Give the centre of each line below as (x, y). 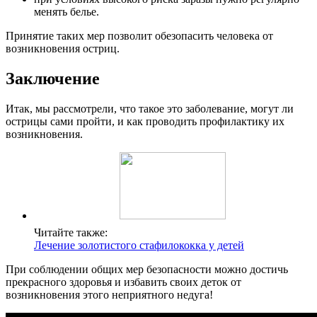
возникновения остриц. (63, 49)
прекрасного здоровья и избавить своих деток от (123, 282)
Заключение (53, 78)
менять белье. (67, 12)
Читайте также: (71, 232)
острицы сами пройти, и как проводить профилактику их (145, 121)
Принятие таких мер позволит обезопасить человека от (139, 36)
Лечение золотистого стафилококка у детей (139, 245)
